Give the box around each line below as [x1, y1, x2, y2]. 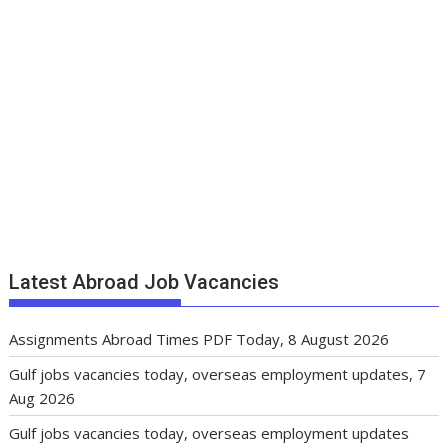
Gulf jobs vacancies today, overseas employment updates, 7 [9, 364, 427, 384]
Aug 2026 [9, 388, 76, 408]
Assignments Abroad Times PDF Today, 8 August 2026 [9, 329, 390, 349]
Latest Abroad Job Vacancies [9, 270, 280, 294]
